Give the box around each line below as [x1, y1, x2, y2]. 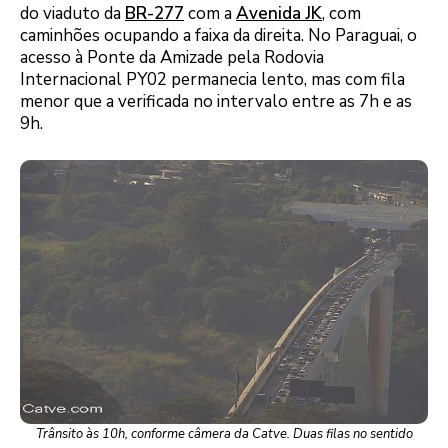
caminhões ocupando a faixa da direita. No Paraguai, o [20, 23, 417, 47]
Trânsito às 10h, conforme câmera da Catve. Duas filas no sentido [35, 425, 413, 444]
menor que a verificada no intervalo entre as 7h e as [20, 89, 412, 113]
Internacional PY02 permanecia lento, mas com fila [20, 67, 405, 91]
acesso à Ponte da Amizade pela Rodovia [20, 45, 324, 69]
